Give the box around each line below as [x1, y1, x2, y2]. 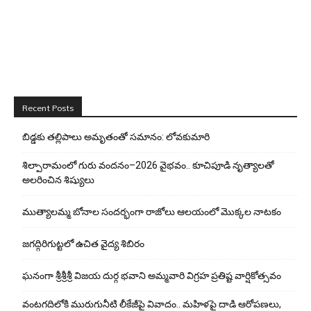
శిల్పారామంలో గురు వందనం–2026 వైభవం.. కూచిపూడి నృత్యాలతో [22, 159, 274, 171]
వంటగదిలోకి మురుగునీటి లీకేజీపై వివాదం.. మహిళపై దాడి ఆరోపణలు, [22, 298, 281, 310]
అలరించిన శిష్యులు [22, 174, 94, 185]
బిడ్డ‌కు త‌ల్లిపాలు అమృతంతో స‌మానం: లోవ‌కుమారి [22, 131, 210, 142]
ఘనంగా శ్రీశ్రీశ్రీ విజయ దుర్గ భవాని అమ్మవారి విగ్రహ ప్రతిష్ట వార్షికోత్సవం [22, 269, 281, 281]
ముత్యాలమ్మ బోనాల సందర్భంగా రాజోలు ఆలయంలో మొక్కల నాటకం [22, 205, 281, 217]
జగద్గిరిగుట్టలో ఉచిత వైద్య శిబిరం [22, 237, 144, 249]
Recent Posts [22, 98, 74, 117]
